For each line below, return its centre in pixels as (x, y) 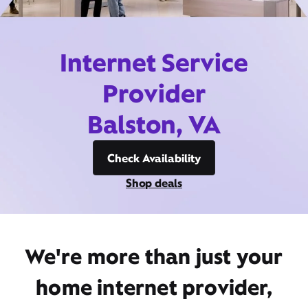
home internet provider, (154, 287)
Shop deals (154, 183)
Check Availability (154, 158)
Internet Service (154, 63)
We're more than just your (154, 256)
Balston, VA (154, 124)
